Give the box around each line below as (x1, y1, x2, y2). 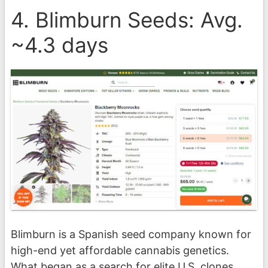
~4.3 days (11, 32, 108, 57)
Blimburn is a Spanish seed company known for (11, 227, 251, 240)
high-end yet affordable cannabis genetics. (11, 243, 229, 257)
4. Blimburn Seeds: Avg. (11, 7, 243, 32)
